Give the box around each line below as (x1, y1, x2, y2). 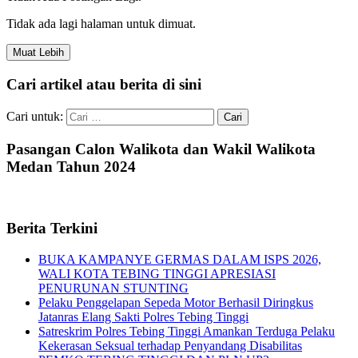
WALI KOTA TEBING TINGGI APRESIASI (38, 266, 276, 280)
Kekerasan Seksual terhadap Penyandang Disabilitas (38, 338, 302, 352)
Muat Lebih (13, 46, 64, 59)
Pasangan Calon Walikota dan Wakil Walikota (6, 140, 316, 157)
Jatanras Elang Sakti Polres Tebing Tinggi (38, 309, 249, 324)
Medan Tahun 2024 (6, 157, 136, 175)
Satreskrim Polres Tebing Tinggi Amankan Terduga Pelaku (38, 324, 335, 338)
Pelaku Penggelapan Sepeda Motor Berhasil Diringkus (38, 295, 313, 309)
